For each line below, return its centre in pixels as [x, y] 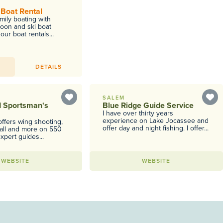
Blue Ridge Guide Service [148, 106]
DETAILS [48, 67]
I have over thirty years [138, 113]
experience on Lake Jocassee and [156, 121]
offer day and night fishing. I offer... [156, 128]
